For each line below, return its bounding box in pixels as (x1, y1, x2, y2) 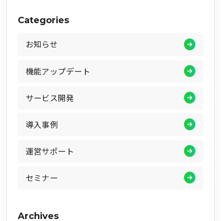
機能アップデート (25, 66, 91, 76)
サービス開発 (25, 93, 74, 103)
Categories (17, 14, 69, 25)
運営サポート (25, 146, 74, 156)
